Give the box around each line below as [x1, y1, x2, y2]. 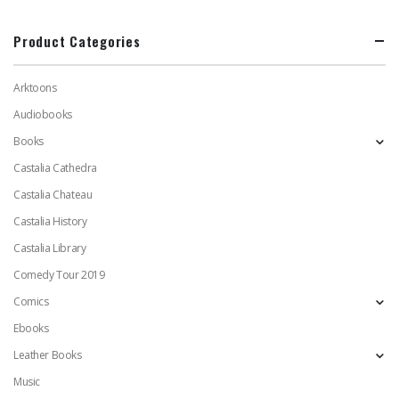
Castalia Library [13, 240, 86, 256]
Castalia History [13, 214, 87, 230]
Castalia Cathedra [13, 160, 97, 176]
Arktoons [13, 80, 57, 96]
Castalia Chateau [13, 187, 93, 203]
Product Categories [13, 31, 141, 52]
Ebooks [13, 321, 49, 337]
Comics [13, 294, 49, 310]
